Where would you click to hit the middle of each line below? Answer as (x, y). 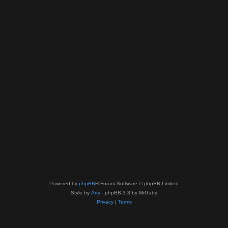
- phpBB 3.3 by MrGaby (129, 193)
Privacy (105, 202)
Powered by (64, 183)
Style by (81, 193)
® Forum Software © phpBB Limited (137, 183)
